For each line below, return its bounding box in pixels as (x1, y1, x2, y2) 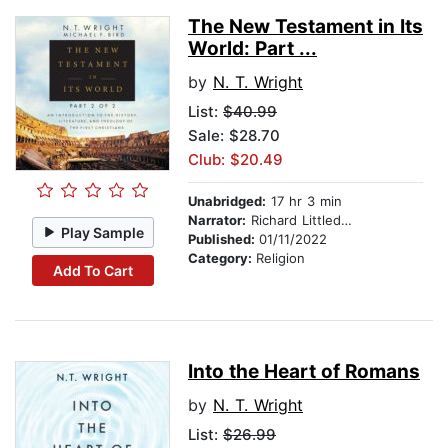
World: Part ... (188, 37, 317, 61)
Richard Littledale (246, 212, 341, 229)
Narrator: (188, 212, 246, 229)
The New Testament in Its (188, 15, 423, 39)
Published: (188, 231, 259, 248)
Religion (256, 250, 305, 267)
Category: (188, 250, 256, 267)
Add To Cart (52, 261, 133, 279)
